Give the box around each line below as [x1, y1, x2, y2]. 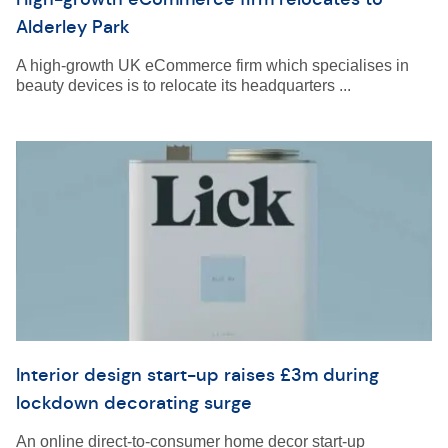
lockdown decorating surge [16, 392, 252, 414]
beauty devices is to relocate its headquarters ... [16, 77, 351, 94]
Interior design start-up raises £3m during [16, 364, 379, 386]
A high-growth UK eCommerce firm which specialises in [16, 57, 409, 74]
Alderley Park [16, 16, 130, 38]
